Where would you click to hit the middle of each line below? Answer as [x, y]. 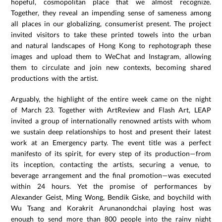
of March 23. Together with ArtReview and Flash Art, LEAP [111, 110]
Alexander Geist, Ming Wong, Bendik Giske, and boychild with [111, 197]
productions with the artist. [55, 78]
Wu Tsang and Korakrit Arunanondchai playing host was [111, 208]
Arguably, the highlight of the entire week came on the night [111, 99]
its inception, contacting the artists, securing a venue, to [111, 165]
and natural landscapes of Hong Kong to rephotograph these [111, 46]
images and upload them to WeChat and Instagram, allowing [111, 56]
